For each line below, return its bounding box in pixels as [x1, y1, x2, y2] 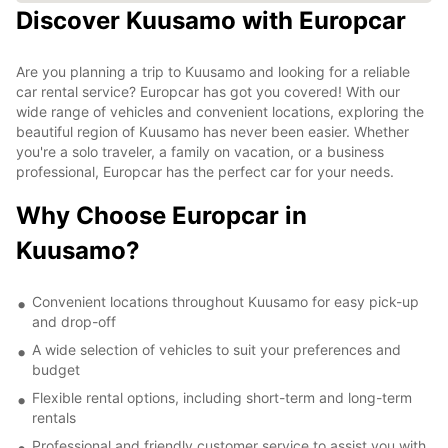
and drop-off [32, 312, 116, 330]
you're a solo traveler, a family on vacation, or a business [16, 142, 384, 160]
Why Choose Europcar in [16, 200, 307, 230]
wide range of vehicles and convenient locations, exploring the [16, 102, 424, 120]
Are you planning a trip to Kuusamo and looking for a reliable [16, 62, 410, 80]
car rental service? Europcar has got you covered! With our [16, 82, 400, 100]
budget [32, 360, 80, 378]
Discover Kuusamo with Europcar [16, 5, 406, 35]
